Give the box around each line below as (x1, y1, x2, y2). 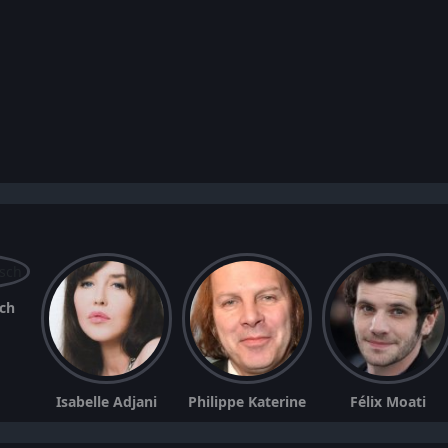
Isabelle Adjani (55, 391, 157, 411)
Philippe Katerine (188, 391, 307, 411)
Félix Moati (349, 391, 426, 411)
